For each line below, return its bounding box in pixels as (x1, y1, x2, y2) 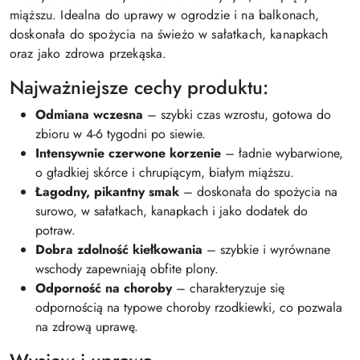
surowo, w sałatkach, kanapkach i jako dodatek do (35, 201, 308, 220)
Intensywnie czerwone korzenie (35, 143, 221, 162)
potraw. (35, 220, 76, 239)
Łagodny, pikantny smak (35, 182, 179, 201)
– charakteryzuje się (172, 278, 284, 297)
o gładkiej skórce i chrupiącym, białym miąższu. (35, 162, 294, 182)
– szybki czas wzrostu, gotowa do (143, 104, 331, 124)
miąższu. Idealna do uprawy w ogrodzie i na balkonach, (10, 5, 320, 24)
